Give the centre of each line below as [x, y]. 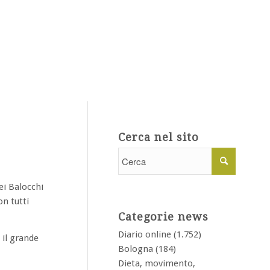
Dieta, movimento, [157, 263]
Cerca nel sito [159, 137]
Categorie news [163, 217]
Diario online [145, 234]
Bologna [136, 249]
